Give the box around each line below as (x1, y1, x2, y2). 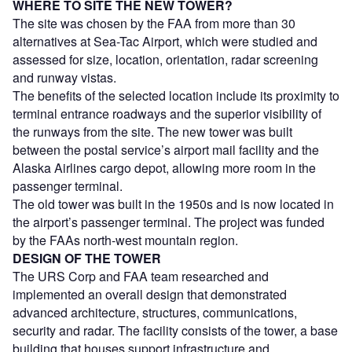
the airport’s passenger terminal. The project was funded (13, 213, 324, 232)
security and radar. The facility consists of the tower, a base (13, 321, 338, 340)
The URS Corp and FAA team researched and (13, 267, 269, 286)
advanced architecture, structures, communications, (13, 303, 297, 322)
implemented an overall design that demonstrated (13, 285, 287, 304)
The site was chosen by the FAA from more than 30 (13, 14, 295, 33)
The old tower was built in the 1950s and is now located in (13, 195, 334, 214)
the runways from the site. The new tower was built (13, 123, 292, 141)
